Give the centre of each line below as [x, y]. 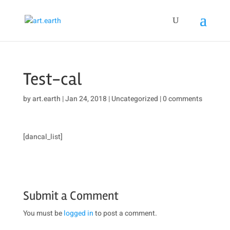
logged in [78, 213]
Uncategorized [135, 99]
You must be [43, 213]
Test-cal [52, 79]
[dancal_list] [43, 137]
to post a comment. [125, 213]
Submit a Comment [71, 196]
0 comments [182, 99]
